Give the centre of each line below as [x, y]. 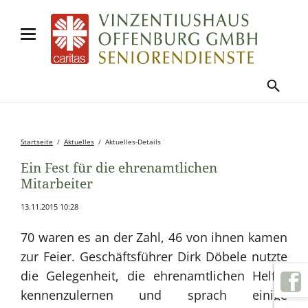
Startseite [36, 142]
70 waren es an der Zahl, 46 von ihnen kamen [154, 237]
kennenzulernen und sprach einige [154, 295]
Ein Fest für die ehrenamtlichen [119, 168]
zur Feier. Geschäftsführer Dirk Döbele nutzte [154, 256]
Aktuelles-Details [133, 142]
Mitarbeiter [56, 184]
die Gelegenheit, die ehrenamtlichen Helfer [154, 275]
